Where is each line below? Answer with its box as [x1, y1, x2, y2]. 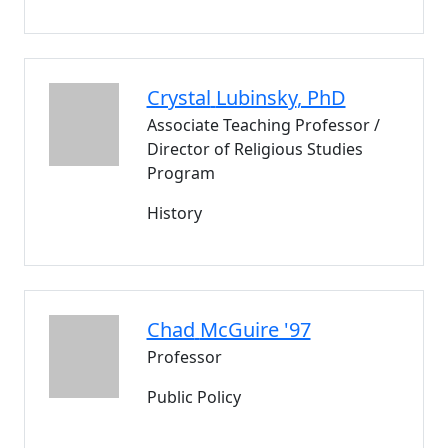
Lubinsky [215, 84, 297, 111]
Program [146, 162, 215, 184]
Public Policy [146, 386, 241, 408]
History [146, 202, 202, 224]
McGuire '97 [199, 316, 311, 343]
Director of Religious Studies [146, 138, 363, 160]
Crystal [146, 84, 211, 111]
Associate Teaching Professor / [146, 114, 380, 136]
